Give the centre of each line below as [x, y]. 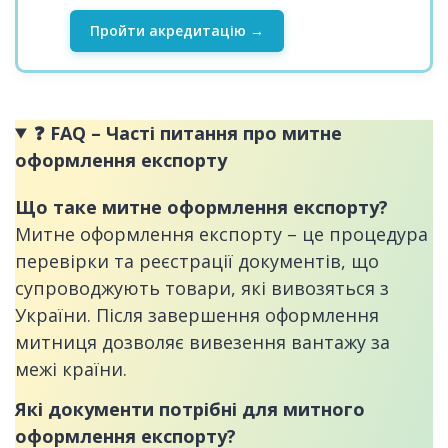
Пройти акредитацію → [176, 30]
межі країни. [71, 368]
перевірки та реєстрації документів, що [197, 260]
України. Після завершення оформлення [197, 314]
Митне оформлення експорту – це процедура [221, 233]
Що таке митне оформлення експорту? [201, 206]
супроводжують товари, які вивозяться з [202, 287]
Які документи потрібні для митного [190, 408]
